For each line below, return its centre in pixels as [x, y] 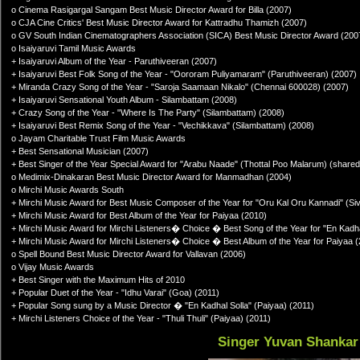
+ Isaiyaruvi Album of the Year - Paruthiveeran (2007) [114, 61]
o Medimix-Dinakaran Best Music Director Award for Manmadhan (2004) [151, 177]
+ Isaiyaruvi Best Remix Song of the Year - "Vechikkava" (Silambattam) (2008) [163, 125]
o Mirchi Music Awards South [67, 190]
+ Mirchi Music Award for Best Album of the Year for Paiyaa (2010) [139, 215]
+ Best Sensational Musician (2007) [80, 151]
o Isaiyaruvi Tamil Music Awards [74, 48]
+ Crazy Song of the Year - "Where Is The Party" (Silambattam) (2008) [148, 112]
